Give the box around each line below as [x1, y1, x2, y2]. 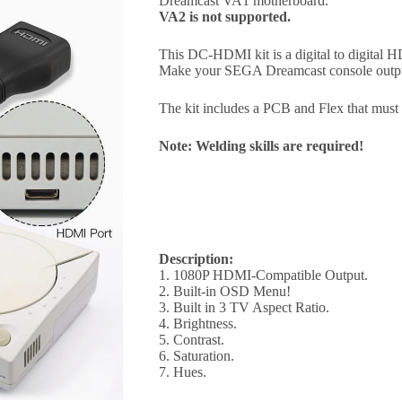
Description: [158, 251, 233, 267]
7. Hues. [158, 364, 206, 380]
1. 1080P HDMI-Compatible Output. [158, 267, 368, 284]
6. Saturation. [158, 348, 234, 364]
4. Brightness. [158, 316, 237, 332]
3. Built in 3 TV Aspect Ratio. [158, 300, 329, 316]
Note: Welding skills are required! [158, 138, 363, 154]
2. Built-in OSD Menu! [158, 284, 291, 300]
